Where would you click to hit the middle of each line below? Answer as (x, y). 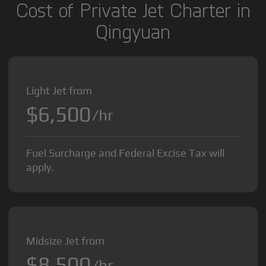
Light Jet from (59, 91)
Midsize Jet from (66, 241)
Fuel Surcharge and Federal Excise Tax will (126, 153)
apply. (40, 167)
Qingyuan (133, 31)
